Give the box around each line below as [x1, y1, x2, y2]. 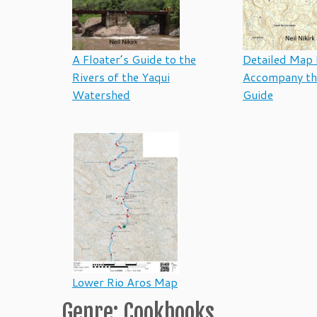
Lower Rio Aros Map [72, 274, 178, 290]
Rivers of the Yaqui [72, 69, 170, 85]
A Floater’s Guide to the [72, 51, 196, 67]
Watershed [72, 86, 130, 103]
